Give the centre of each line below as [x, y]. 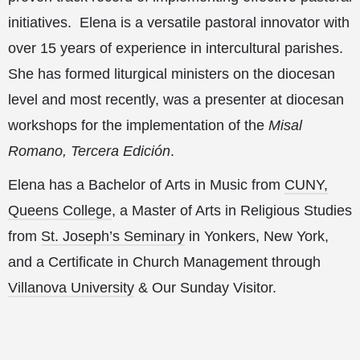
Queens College [60, 210]
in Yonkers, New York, [257, 236]
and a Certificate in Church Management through [164, 262]
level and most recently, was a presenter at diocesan [176, 99]
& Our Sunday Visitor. [205, 287]
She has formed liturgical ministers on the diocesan [172, 74]
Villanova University [71, 287]
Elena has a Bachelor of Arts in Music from [146, 184]
